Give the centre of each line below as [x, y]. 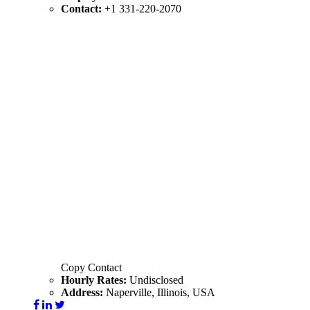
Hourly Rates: [95, 280]
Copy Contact [91, 267]
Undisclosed [156, 280]
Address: [83, 292]
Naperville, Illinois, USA [161, 292]
